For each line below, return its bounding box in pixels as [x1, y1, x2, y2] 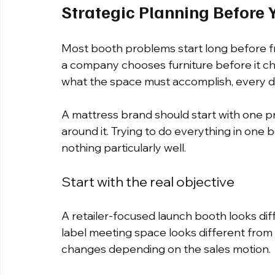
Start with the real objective [61, 173, 234, 191]
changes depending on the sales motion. [61, 242, 271, 257]
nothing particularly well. [61, 141, 186, 155]
